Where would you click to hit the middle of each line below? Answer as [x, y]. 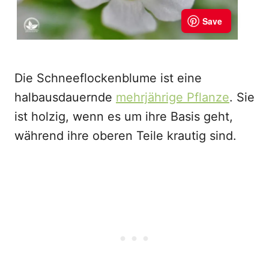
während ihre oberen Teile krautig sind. [125, 136]
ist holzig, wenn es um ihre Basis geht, [124, 116]
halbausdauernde [65, 97]
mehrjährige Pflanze [173, 97]
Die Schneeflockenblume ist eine [108, 78]
